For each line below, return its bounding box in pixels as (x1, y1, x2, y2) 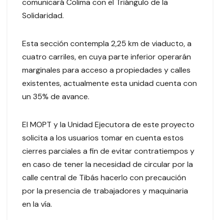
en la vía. (22, 198, 52, 209)
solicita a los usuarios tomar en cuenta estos (22, 132, 184, 143)
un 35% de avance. (22, 91, 89, 102)
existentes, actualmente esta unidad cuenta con (22, 78, 197, 88)
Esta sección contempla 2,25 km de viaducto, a (22, 38, 192, 49)
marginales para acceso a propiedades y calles (22, 64, 191, 75)
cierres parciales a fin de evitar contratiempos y (22, 145, 194, 156)
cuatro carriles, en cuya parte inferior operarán (22, 51, 198, 62)
